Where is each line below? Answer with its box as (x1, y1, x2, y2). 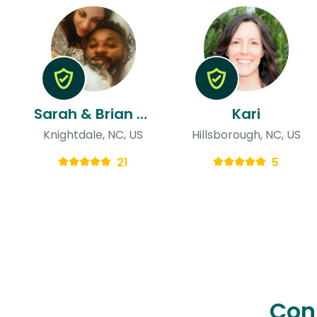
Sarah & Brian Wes (137, 103, 147, 124)
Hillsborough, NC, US (191, 126, 301, 143)
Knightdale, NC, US (43, 126, 144, 143)
